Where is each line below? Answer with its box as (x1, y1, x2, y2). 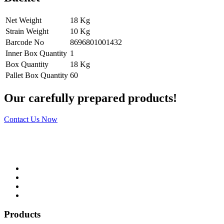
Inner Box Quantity (5, 48, 67, 57)
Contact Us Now (4, 114, 57, 123)
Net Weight (5, 15, 41, 24)
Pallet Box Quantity (5, 70, 68, 79)
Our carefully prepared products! (4, 91, 177, 104)
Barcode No (5, 37, 44, 46)
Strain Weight (5, 26, 48, 35)
